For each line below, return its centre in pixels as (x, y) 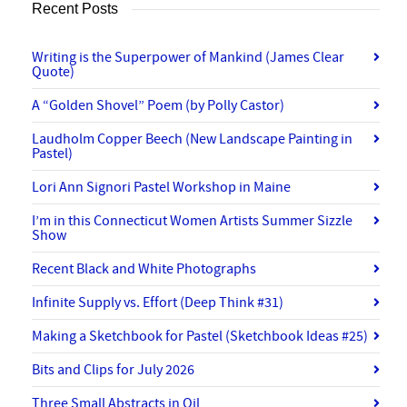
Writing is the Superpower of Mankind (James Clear (188, 58)
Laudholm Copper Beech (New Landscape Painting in (192, 139)
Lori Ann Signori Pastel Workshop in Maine (161, 188)
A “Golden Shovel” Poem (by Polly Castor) (158, 106)
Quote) (53, 72)
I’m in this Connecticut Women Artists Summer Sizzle (192, 221)
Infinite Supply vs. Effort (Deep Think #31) (158, 303)
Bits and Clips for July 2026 (113, 370)
